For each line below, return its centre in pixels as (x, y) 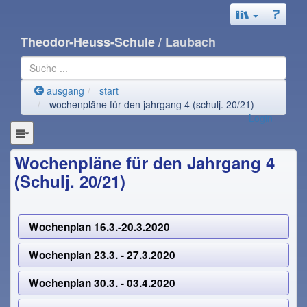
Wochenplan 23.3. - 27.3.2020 (102, 255)
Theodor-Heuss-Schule (89, 42)
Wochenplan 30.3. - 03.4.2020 (102, 283)
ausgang (64, 90)
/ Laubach (187, 42)
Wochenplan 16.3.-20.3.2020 (100, 227)
